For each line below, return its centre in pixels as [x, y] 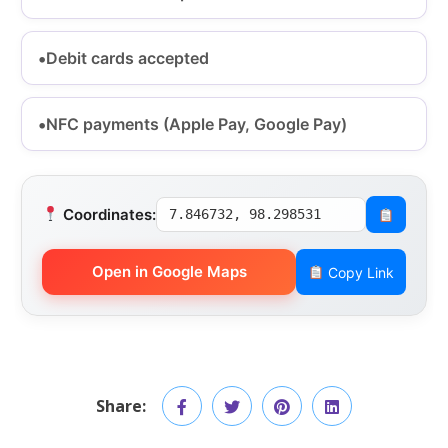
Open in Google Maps [169, 272]
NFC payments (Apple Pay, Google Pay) [196, 124]
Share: [121, 406]
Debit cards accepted [127, 58]
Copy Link [358, 272]
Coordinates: [108, 214]
